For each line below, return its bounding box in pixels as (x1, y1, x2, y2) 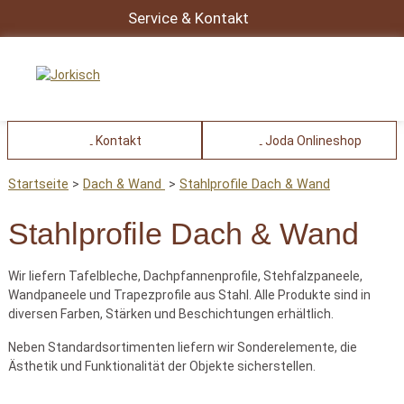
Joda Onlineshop (264, 133, 362, 148)
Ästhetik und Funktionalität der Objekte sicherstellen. (8, 358, 316, 373)
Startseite (8, 176, 69, 192)
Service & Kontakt (127, 9, 249, 27)
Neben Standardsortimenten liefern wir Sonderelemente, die (8, 339, 357, 354)
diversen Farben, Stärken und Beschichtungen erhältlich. (8, 306, 334, 321)
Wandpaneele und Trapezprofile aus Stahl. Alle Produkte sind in (8, 287, 371, 302)
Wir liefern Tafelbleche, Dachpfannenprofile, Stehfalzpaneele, (8, 268, 363, 283)
